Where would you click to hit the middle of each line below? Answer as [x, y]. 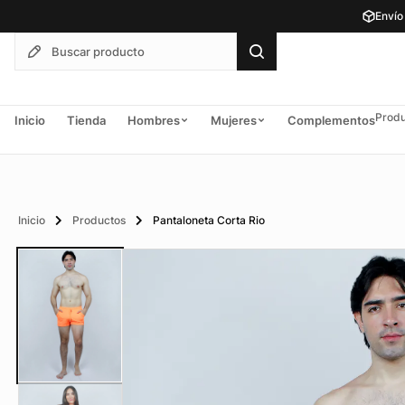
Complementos [331, 120]
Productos [99, 220]
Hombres [154, 120]
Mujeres [234, 120]
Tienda [86, 120]
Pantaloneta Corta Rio [207, 220]
